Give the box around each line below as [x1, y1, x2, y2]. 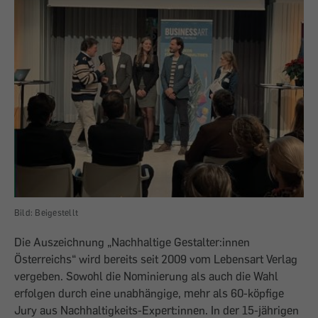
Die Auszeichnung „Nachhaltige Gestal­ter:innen [14, 234, 250, 249]
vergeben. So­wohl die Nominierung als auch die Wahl [14, 268, 278, 283]
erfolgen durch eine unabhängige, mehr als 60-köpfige [14, 285, 284, 300]
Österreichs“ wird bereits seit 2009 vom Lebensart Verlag [14, 251, 297, 266]
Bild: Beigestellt [14, 207, 79, 218]
